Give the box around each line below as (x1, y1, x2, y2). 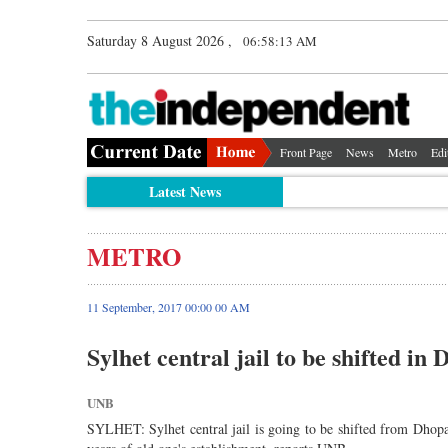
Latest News (148, 180, 221, 202)
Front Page (280, 143, 332, 160)
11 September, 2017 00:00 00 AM (87, 298, 250, 315)
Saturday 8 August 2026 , (87, 31, 232, 50)
